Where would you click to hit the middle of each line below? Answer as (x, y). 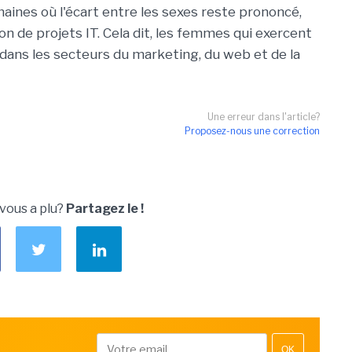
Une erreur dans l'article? (264, 116)
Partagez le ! (105, 208)
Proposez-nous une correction (252, 130)
